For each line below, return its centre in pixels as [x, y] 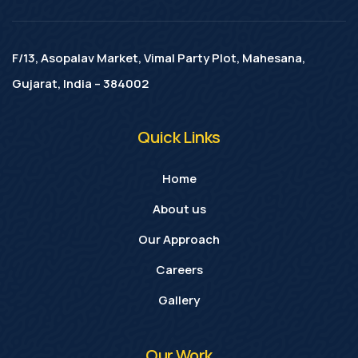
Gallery [179, 300]
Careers [179, 269]
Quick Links [179, 137]
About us [179, 209]
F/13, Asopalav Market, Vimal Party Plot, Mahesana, [159, 58]
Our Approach [179, 239]
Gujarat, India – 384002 [80, 83]
